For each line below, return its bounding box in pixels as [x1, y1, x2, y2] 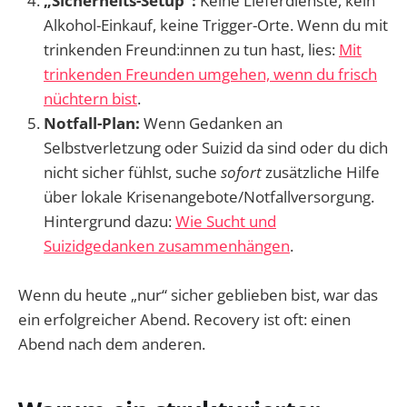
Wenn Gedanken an [140, 112, 283, 134]
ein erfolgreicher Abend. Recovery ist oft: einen [18, 309, 351, 331]
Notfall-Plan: [44, 112, 140, 134]
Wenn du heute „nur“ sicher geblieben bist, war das [18, 284, 378, 306]
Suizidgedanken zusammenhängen [44, 234, 290, 256]
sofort [221, 161, 262, 183]
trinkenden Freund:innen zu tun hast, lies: [44, 38, 339, 60]
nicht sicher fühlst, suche [44, 161, 221, 183]
